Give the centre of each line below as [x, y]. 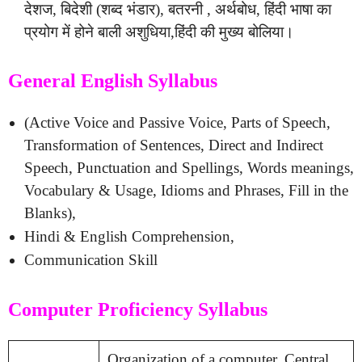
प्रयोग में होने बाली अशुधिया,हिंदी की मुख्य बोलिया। [159, 32]
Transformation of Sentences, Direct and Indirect [174, 145]
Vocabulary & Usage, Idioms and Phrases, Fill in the [186, 190]
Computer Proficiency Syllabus [138, 309]
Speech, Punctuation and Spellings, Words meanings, [189, 168]
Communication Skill [91, 260]
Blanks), [50, 213]
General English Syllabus [113, 81]
